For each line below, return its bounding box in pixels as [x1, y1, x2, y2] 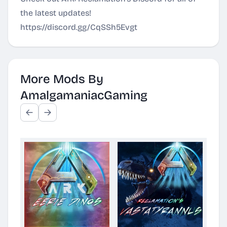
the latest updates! [20, 8, 91, 18]
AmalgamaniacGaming [20, 88, 147, 102]
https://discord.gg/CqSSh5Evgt [20, 22, 137, 32]
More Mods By [20, 72, 103, 86]
